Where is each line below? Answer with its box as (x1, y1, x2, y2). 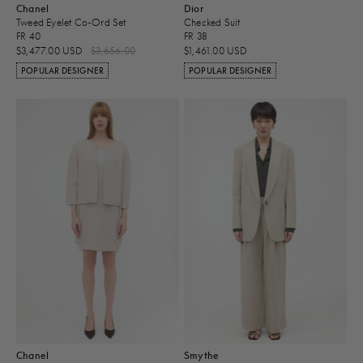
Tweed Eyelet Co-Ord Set (16, 16, 126, 29)
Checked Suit (184, 16, 241, 29)
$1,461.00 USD (184, 44, 248, 57)
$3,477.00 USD (16, 44, 86, 57)
